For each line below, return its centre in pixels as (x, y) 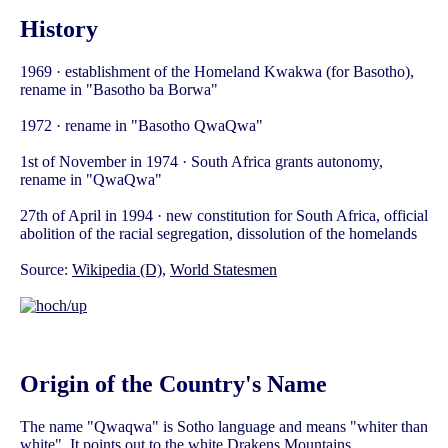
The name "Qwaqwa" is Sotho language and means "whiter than (224, 426)
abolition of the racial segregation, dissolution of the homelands (218, 233)
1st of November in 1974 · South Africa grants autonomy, (201, 161)
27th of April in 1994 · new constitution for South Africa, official (224, 215)
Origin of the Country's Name (173, 383)
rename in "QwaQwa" (91, 179)
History (59, 29)
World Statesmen (223, 269)
